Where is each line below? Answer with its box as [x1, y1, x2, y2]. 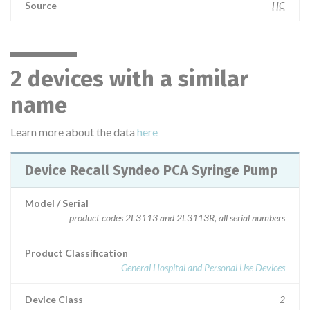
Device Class [25, 293, 83, 305]
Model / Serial [25, 197, 89, 209]
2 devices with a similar [10, 66, 248, 92]
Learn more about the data [10, 125, 137, 138]
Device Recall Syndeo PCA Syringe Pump [113, 162, 278, 179]
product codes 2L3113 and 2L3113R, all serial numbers [69, 212, 285, 224]
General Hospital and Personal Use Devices [121, 262, 285, 273]
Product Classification [25, 247, 128, 259]
